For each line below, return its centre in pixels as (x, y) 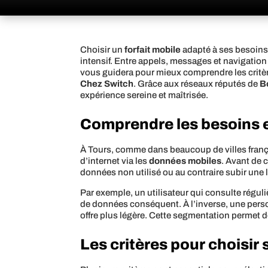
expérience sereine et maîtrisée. (144, 95)
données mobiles (185, 161)
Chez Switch (107, 84)
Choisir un (103, 50)
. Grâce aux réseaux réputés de (197, 84)
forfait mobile (153, 50)
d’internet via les (115, 161)
